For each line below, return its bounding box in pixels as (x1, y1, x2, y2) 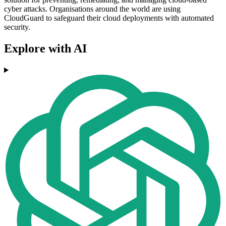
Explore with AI (4, 42, 87, 55)
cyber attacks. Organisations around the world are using (4, 5, 181, 14)
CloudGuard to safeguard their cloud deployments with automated (4, 14, 214, 23)
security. (4, 23, 30, 32)
